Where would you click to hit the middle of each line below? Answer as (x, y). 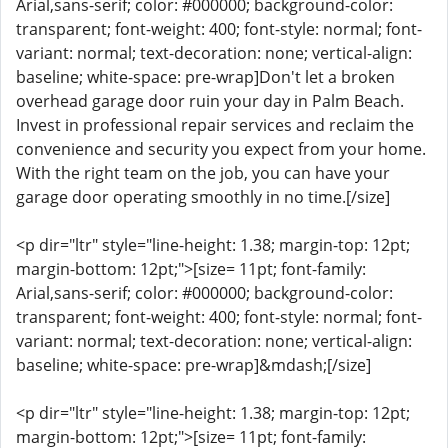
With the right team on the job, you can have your (203, 173)
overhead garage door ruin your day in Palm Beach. (210, 101)
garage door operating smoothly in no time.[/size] (203, 197)
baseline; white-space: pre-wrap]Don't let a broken (205, 77)
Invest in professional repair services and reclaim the (215, 125)
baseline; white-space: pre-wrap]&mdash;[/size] (193, 365)
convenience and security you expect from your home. (221, 149)
